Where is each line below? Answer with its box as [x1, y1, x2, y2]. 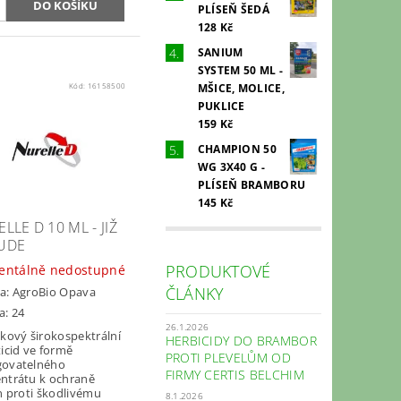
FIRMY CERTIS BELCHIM [165, 365, 304, 383]
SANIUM [197, 44, 243, 60]
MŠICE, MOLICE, [197, 80, 286, 96]
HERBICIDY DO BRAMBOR [165, 331, 317, 349]
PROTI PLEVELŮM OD [165, 348, 292, 366]
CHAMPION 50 [197, 141, 277, 157]
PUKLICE [197, 98, 245, 114]
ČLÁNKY [165, 282, 225, 304]
